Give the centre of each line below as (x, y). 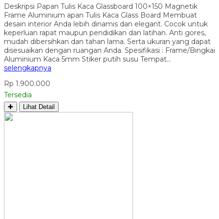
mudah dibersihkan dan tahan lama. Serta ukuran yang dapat (107, 41)
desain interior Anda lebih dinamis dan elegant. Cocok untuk (106, 24)
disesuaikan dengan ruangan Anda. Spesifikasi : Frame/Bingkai (109, 50)
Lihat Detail (39, 107)
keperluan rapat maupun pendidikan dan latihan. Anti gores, (105, 33)
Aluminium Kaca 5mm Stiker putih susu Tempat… (88, 59)
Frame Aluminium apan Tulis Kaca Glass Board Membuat (100, 15)
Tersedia (18, 95)
